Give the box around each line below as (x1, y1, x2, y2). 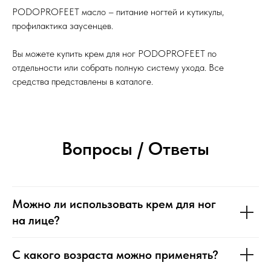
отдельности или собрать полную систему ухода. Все (12, 62, 224, 73)
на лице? (12, 213, 60, 227)
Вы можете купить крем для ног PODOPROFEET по (12, 48, 217, 59)
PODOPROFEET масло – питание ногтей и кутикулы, (12, 6, 224, 18)
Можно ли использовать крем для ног (12, 197, 216, 211)
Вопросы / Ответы (62, 137, 209, 159)
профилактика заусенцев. (12, 20, 113, 31)
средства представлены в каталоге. (12, 76, 153, 87)
